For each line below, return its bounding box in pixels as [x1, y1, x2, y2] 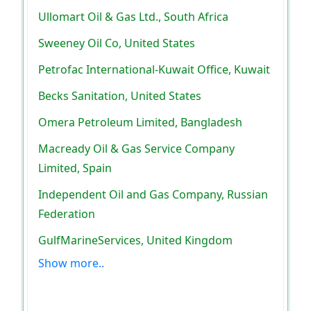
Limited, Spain [38, 160, 112, 176]
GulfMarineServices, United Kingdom [38, 232, 233, 248]
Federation [38, 205, 95, 221]
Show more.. [38, 255, 104, 271]
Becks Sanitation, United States [38, 87, 201, 103]
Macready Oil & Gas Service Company [38, 140, 235, 156]
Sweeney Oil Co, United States [38, 35, 195, 51]
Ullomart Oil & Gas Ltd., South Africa [38, 8, 228, 24]
